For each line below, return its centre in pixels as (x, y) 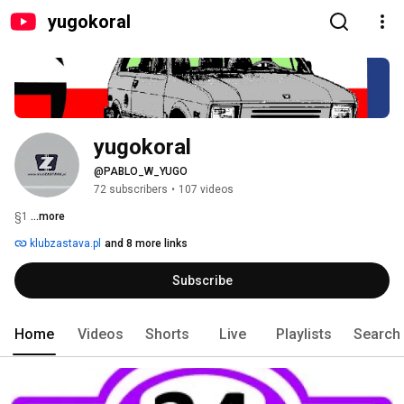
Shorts (167, 335)
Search (377, 335)
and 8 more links (146, 244)
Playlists (304, 335)
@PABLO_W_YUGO (141, 172)
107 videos (206, 190)
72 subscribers (131, 190)
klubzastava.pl (64, 244)
